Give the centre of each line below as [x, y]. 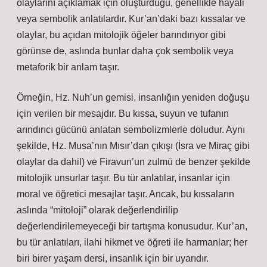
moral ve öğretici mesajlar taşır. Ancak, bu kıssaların [125, 194]
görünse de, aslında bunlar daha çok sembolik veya [125, 51]
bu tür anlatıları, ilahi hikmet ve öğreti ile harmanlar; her [132, 242]
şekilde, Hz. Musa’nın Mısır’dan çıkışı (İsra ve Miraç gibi [133, 146]
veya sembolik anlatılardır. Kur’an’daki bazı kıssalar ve [131, 19]
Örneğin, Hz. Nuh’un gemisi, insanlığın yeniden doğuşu [133, 97]
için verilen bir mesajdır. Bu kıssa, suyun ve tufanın [123, 114]
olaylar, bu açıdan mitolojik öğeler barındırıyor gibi [121, 35]
